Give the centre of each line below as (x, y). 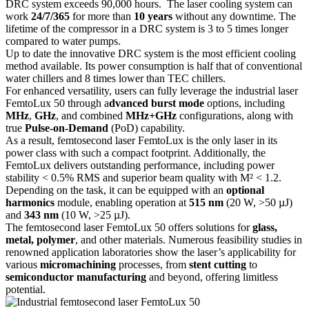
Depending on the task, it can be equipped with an (116, 190)
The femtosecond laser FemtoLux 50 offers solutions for (129, 227)
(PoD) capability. (147, 128)
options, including (245, 103)
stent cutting (218, 264)
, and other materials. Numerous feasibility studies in (189, 239)
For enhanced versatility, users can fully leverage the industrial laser (152, 90)
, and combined (91, 115)
